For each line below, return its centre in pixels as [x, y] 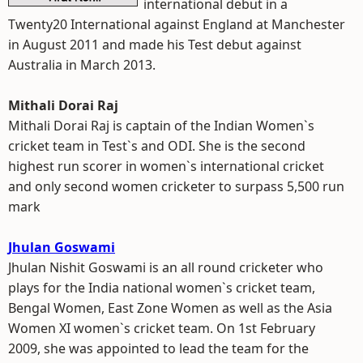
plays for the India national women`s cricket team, [162, 288]
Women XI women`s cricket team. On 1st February [162, 328]
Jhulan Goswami [62, 247]
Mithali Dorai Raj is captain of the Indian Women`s [161, 126]
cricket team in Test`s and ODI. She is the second [157, 146]
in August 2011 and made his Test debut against [155, 45]
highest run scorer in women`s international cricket [166, 166]
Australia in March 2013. [82, 65]
